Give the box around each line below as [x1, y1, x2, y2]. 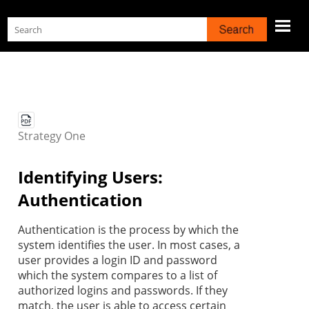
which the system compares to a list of [18, 268, 217, 283]
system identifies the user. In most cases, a [18, 237, 240, 253]
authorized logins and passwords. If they [18, 283, 228, 299]
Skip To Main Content [102, 11, 207, 23]
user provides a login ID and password [18, 252, 217, 268]
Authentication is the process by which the [18, 222, 239, 238]
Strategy [18, 128, 61, 144]
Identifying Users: [18, 166, 163, 189]
